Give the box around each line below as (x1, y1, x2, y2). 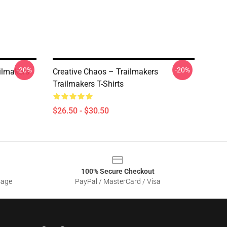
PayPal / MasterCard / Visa (74, 177, 161, 185)
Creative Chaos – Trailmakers (53, 67, 158, 77)
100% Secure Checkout (81, 167, 155, 175)
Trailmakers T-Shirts (53, 79, 124, 89)
